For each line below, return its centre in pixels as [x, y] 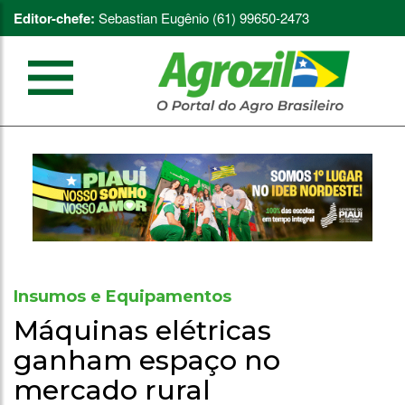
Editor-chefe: [54, 18]
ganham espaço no [147, 360]
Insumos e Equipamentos [122, 296]
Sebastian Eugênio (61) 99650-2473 [202, 18]
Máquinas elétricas [142, 330]
